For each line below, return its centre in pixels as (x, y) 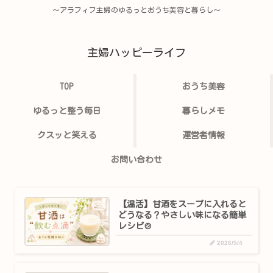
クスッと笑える (67, 135)
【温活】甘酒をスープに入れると (183, 204)
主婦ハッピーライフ (136, 52)
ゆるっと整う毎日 (67, 111)
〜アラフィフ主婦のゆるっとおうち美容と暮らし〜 (136, 10)
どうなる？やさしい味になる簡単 (183, 215)
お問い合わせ (136, 160)
